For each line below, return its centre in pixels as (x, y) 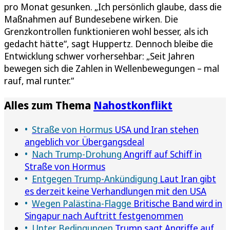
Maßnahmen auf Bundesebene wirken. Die (91, 19)
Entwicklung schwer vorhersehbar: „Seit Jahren (99, 56)
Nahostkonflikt (133, 105)
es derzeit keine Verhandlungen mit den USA (116, 191)
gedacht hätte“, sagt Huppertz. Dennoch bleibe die (109, 43)
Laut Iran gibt (187, 178)
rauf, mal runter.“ (39, 80)
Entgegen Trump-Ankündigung (95, 178)
